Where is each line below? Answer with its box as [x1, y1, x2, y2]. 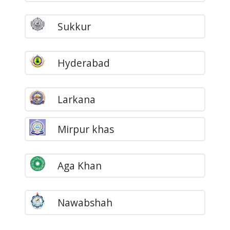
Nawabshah [57, 195, 112, 209]
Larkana [57, 92, 95, 107]
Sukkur [57, 20, 91, 34]
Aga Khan [57, 159, 102, 173]
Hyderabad [57, 56, 110, 70]
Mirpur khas [57, 122, 114, 137]
